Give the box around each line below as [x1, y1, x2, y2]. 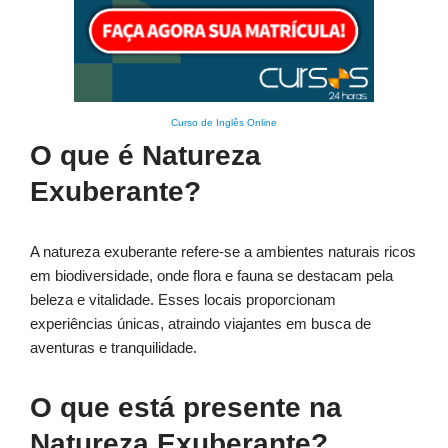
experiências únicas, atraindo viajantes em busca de [30, 315, 371, 333]
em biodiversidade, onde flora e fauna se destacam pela [30, 267, 393, 285]
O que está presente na [30, 392, 342, 424]
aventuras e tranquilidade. [30, 339, 197, 357]
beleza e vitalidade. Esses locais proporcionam [30, 291, 336, 309]
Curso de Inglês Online [171, 117, 277, 129]
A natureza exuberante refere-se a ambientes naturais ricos [30, 243, 416, 261]
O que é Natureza [30, 140, 261, 172]
